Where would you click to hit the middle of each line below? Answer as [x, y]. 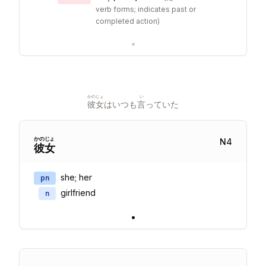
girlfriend [78, 193]
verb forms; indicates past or [146, 9]
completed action [126, 21]
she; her [76, 177]
